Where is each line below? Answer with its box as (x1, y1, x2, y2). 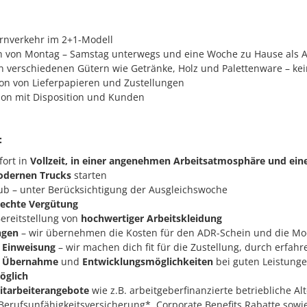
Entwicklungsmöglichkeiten (82, 254, 213, 268)
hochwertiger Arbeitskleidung (80, 211, 222, 225)
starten (71, 168, 107, 182)
